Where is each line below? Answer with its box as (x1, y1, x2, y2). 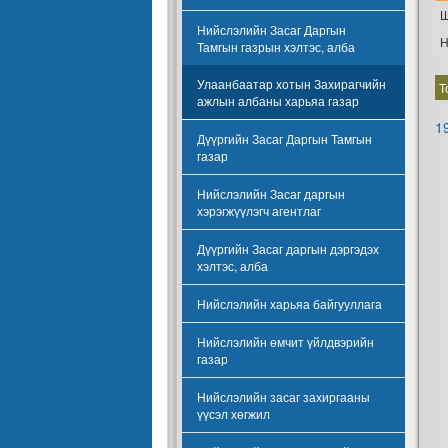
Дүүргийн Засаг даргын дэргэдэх (197, 240, 379, 257)
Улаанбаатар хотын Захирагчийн (197, 75, 386, 92)
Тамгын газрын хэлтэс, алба (197, 38, 355, 55)
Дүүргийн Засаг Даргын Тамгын (197, 130, 372, 147)
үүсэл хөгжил (197, 405, 270, 422)
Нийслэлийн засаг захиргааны (197, 388, 370, 405)
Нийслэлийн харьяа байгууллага (197, 295, 382, 312)
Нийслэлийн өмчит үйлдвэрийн (197, 333, 374, 350)
